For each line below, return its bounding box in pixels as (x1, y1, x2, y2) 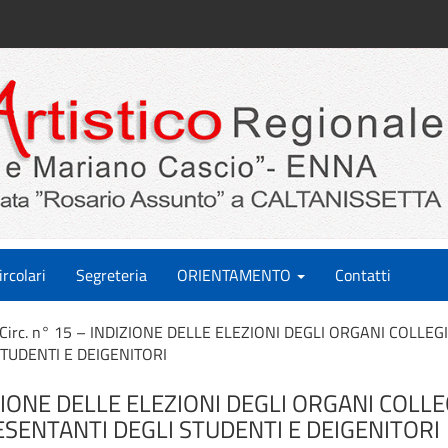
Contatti (335, 262, 391, 287)
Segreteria (76, 262, 147, 287)
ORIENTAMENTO (177, 262, 295, 287)
